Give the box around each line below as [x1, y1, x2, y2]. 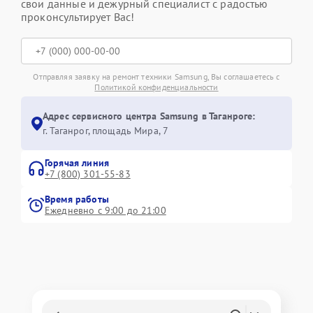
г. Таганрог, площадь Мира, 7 [43, 124, 169, 137]
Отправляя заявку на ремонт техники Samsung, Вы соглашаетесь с [33, 71, 280, 82]
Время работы [45, 193, 109, 205]
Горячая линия [45, 156, 109, 169]
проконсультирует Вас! [21, 10, 135, 24]
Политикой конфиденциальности [94, 82, 219, 92]
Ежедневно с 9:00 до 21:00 [45, 204, 166, 217]
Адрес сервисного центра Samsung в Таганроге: [43, 110, 256, 122]
